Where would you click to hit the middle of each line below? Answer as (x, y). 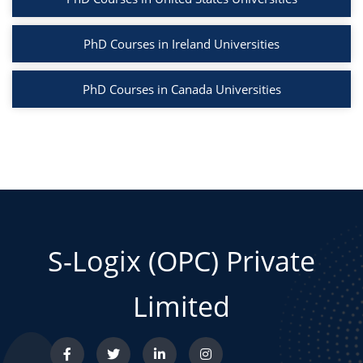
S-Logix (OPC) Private (181, 261)
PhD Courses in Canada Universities (181, 90)
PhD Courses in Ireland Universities (181, 44)
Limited (181, 307)
